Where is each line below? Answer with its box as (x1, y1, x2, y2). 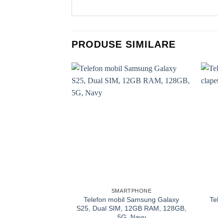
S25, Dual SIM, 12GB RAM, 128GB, (76, 204, 187, 213)
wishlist (164, 93, 184, 99)
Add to (165, 86, 183, 92)
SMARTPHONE (111, 188, 152, 194)
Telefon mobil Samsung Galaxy (84, 196, 180, 204)
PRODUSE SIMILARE (72, 39, 176, 50)
